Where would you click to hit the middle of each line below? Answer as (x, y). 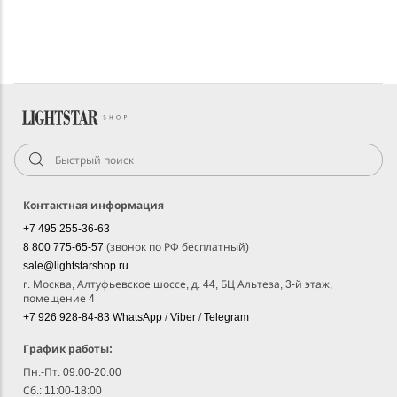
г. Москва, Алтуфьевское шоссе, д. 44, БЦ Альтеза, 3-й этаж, (178, 285)
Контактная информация (93, 206)
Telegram (226, 318)
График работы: (68, 350)
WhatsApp (139, 318)
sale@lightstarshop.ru (76, 266)
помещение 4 (59, 299)
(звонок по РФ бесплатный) (178, 248)
